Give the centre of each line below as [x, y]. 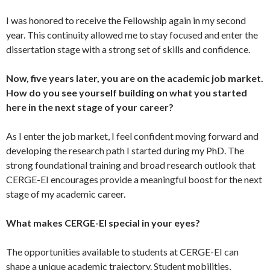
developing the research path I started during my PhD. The [125, 150]
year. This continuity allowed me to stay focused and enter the [132, 34]
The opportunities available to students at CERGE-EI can [122, 251]
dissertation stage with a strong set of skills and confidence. [128, 49]
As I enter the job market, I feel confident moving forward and [132, 136]
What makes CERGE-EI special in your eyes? [103, 222]
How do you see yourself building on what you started [127, 92]
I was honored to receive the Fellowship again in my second [126, 20]
